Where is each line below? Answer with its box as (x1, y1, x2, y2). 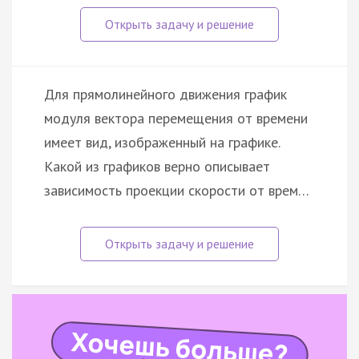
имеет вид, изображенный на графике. (44, 133, 280, 152)
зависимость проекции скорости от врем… (44, 181, 309, 200)
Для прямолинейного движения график (44, 85, 287, 104)
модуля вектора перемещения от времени (44, 109, 308, 128)
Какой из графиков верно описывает (44, 157, 270, 176)
